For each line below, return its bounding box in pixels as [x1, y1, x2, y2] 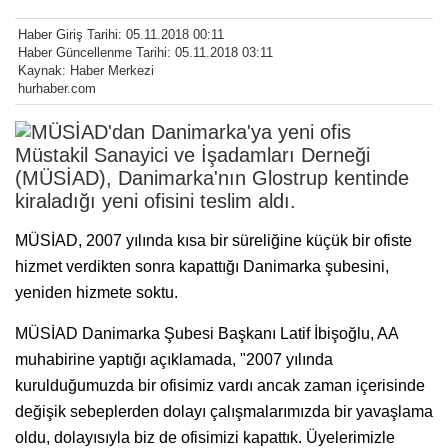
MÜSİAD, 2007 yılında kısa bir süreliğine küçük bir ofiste [15, 232, 412, 250]
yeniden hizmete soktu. [15, 284, 178, 302]
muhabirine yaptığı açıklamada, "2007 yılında [15, 351, 333, 369]
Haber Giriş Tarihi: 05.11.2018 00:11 [18, 27, 224, 43]
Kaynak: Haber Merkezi [18, 63, 154, 79]
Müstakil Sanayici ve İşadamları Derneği [15, 144, 370, 167]
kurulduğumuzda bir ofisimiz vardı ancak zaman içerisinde [15, 377, 425, 395]
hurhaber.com [18, 81, 96, 97]
